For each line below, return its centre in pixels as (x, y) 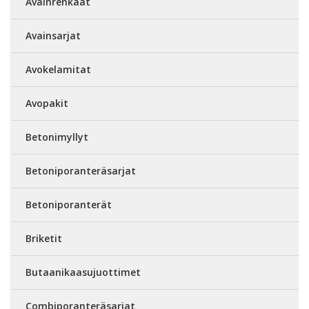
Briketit (44, 238)
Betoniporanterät (69, 204)
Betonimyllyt (57, 137)
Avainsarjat (53, 35)
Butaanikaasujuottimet (83, 272)
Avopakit (47, 103)
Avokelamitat (58, 69)
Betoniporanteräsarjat (81, 170)
